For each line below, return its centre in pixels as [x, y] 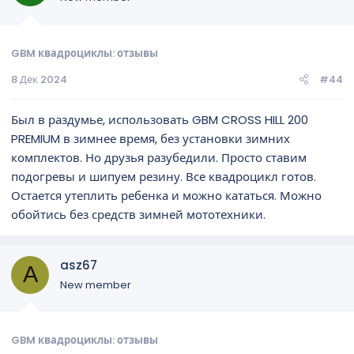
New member [96, 284]
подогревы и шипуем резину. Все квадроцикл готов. [164, 176]
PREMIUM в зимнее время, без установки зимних [151, 138]
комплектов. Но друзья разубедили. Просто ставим [159, 157]
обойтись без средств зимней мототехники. [138, 214]
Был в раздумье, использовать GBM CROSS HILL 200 [160, 119]
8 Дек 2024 [39, 79]
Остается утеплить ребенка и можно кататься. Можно [166, 195]
